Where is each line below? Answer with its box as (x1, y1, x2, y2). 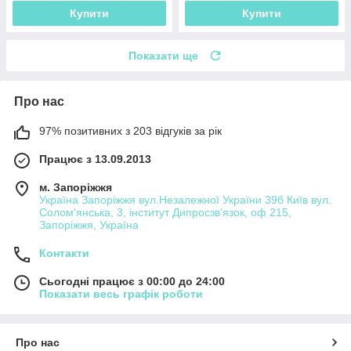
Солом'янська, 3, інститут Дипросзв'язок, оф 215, (39, 205, 291, 219)
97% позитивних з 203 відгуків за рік (39, 124, 222, 137)
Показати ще (128, 49, 198, 62)
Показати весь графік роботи (39, 287, 203, 300)
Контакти (39, 246, 89, 259)
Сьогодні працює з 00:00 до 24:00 (39, 274, 225, 288)
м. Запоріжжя (39, 180, 112, 194)
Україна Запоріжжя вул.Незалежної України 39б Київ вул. (39, 193, 331, 206)
